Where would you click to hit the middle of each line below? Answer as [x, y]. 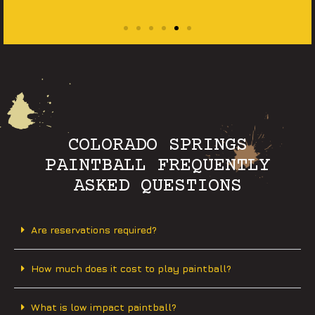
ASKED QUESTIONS [157, 187]
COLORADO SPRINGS [157, 146]
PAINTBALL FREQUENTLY [157, 166]
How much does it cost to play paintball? [131, 269]
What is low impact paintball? [104, 307]
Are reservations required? [94, 230]
